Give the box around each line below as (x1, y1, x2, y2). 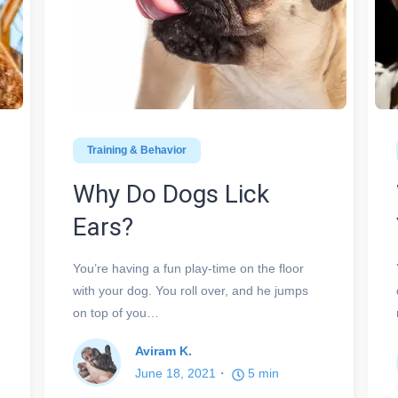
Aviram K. (135, 344, 192, 359)
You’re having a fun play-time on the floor (73, 261, 304, 276)
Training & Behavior (87, 144, 187, 157)
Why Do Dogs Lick (73, 179, 269, 210)
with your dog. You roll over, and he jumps (73, 283, 308, 298)
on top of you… (73, 306, 159, 321)
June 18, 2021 (135, 366, 216, 381)
